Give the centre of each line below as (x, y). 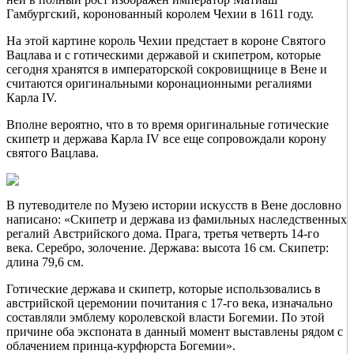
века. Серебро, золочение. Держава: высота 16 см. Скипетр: (168, 248)
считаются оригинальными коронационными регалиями (159, 84)
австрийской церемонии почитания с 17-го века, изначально (169, 303)
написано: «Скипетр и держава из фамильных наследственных (177, 220)
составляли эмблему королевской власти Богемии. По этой (166, 318)
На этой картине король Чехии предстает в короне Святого (166, 41)
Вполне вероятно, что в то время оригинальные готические (168, 125)
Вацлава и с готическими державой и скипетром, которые (164, 55)
